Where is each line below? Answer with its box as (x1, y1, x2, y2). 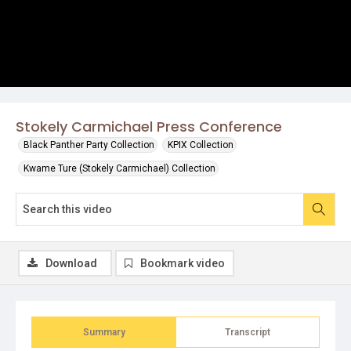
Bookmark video (140, 257, 225, 270)
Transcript (225, 327, 270, 338)
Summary (82, 327, 125, 338)
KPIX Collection (168, 139, 233, 150)
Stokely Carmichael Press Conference (16, 117, 282, 136)
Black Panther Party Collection (24, 139, 154, 150)
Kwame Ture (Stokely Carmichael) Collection (24, 163, 215, 174)
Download (45, 257, 97, 270)
